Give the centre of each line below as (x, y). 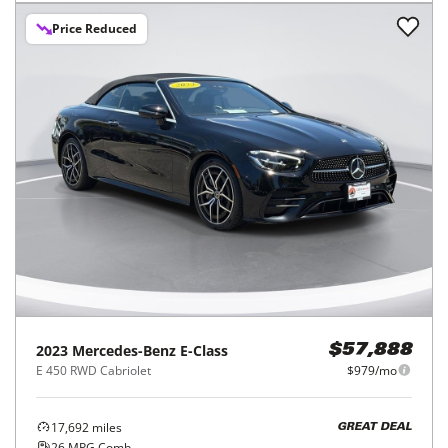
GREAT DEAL (374, 428)
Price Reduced (94, 28)
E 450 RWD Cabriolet (93, 370)
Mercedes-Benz (124, 350)
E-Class (204, 350)
